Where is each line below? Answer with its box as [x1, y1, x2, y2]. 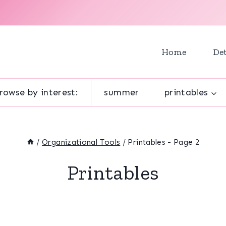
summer [104, 87, 139, 98]
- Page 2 [165, 137, 200, 147]
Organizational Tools [42, 137, 121, 147]
